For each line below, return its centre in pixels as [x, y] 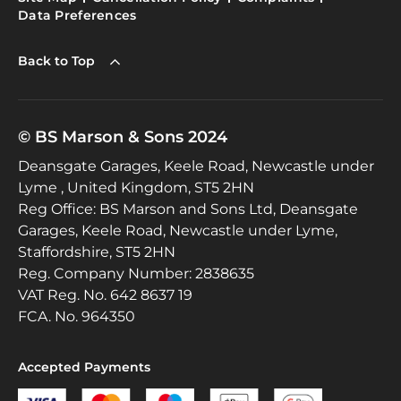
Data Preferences [77, 15]
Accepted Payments [84, 367]
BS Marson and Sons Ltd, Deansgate [227, 209]
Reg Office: [57, 209]
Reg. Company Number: [105, 273]
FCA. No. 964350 [77, 316]
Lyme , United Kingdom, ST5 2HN [136, 187]
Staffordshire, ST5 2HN [97, 252]
